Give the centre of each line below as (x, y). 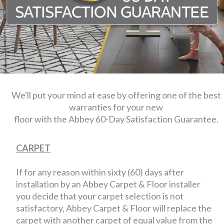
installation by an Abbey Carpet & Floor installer (108, 184)
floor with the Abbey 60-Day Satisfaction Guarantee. (116, 119)
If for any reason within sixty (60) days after (100, 172)
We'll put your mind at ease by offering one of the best (116, 95)
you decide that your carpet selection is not (100, 196)
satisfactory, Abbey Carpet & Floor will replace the (114, 208)
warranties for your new (116, 107)
